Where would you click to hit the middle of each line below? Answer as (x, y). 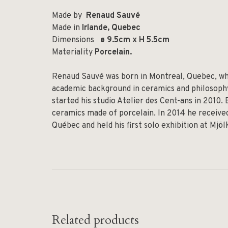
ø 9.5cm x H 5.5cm (134, 40)
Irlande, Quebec (111, 28)
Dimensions (75, 40)
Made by (69, 16)
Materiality (73, 52)
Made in (67, 28)
